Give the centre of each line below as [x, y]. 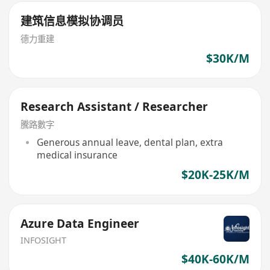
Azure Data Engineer [80, 223]
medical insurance [77, 155]
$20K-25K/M [215, 175]
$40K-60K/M [215, 259]
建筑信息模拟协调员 [72, 21]
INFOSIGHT [44, 240]
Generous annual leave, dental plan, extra [130, 142]
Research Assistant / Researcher [115, 107]
